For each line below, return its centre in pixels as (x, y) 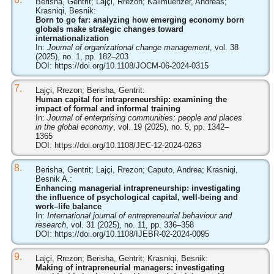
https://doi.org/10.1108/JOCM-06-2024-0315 (131, 66)
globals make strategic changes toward (109, 29)
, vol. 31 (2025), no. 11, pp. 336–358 (130, 225)
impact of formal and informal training (108, 109)
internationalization (72, 38)
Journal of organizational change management (128, 47)
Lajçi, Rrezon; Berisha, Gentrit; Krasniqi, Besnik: (121, 258)
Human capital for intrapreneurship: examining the (131, 99)
